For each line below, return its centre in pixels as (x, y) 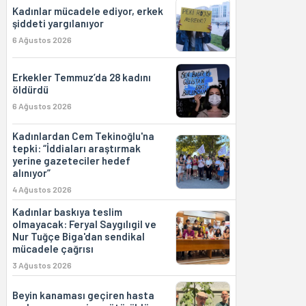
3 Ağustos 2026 (42, 265)
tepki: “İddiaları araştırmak (76, 148)
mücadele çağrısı (53, 249)
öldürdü (30, 89)
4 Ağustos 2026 (42, 189)
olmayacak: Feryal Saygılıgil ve (84, 224)
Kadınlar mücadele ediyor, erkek (87, 11)
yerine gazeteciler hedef (71, 161)
